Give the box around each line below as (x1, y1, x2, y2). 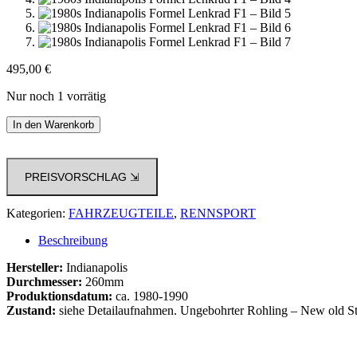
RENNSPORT (180, 206, 256, 221)
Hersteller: (6, 261, 63, 275)
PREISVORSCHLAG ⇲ (130, 171, 139, 184)
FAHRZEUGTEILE (69, 206, 174, 221)
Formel (6, 143, 41, 158)
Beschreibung (38, 233, 108, 248)
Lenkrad (6, 158, 48, 172)
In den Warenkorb (13, 118, 94, 131)
